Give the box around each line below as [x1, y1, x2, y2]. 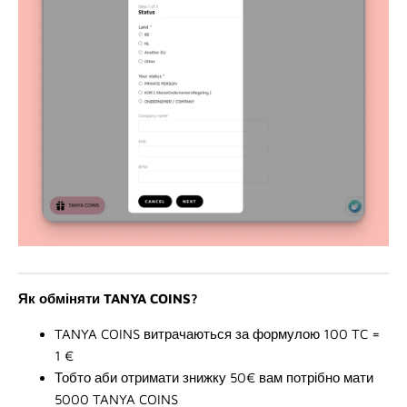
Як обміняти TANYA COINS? [18, 291, 198, 307]
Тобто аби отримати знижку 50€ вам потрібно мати [55, 370, 373, 386]
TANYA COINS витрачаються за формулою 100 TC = [55, 326, 381, 342]
